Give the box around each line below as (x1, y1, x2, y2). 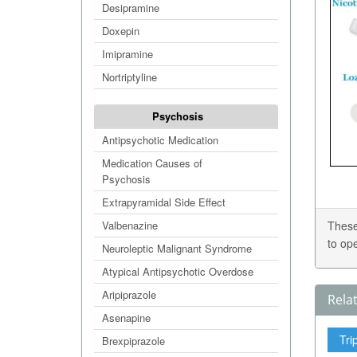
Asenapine (102, 310, 151, 325)
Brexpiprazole (102, 333, 165, 348)
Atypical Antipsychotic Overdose (102, 264, 253, 279)
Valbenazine (102, 218, 158, 233)
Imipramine (102, 46, 153, 61)
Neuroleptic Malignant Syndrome (102, 241, 252, 256)
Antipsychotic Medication (102, 132, 218, 147)
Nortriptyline (102, 69, 157, 84)
